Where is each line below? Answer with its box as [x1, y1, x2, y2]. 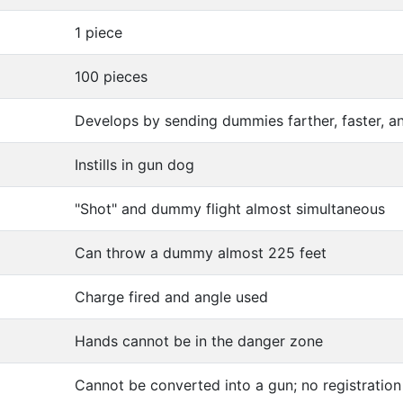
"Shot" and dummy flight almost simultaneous [75, 199, 385, 218]
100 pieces [75, 67, 148, 85]
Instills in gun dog [75, 155, 194, 174]
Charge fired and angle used [75, 287, 268, 306]
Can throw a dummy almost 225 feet [75, 243, 327, 262]
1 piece [75, 22, 122, 41]
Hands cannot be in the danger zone [75, 331, 323, 350]
